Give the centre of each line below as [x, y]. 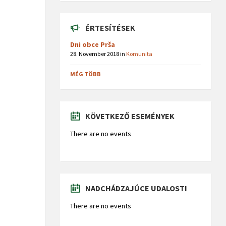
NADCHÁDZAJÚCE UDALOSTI [136, 188]
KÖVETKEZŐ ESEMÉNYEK [130, 116]
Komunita [139, 54]
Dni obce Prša [93, 45]
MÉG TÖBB [86, 74]
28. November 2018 [95, 54]
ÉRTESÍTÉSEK [110, 28]
